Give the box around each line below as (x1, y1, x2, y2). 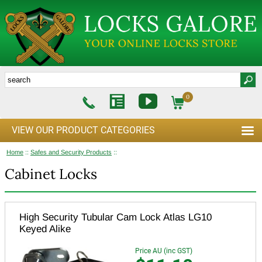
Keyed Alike (19, 223, 71, 235)
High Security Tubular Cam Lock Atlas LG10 (19, 211, 212, 223)
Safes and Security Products (30, 148, 112, 156)
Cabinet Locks (5, 164, 97, 183)
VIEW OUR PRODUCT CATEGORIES (12, 124, 155, 136)
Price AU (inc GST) (135, 246, 192, 255)
